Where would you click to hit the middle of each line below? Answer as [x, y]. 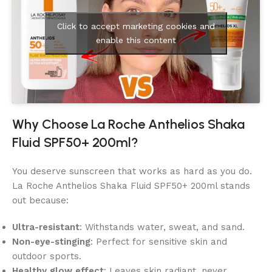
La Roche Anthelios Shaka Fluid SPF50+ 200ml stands [131, 185]
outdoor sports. [47, 256]
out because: [40, 200]
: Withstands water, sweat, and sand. [162, 227]
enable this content [136, 40]
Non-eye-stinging [51, 241]
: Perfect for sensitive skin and [159, 241]
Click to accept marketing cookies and [136, 26]
